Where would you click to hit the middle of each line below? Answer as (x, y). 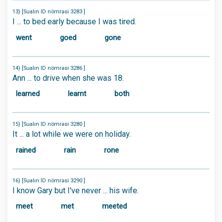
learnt (77, 94)
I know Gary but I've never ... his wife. (76, 190)
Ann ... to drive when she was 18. (68, 78)
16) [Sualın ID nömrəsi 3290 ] (49, 180)
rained (26, 150)
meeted (114, 206)
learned (28, 94)
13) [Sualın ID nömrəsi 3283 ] (49, 12)
